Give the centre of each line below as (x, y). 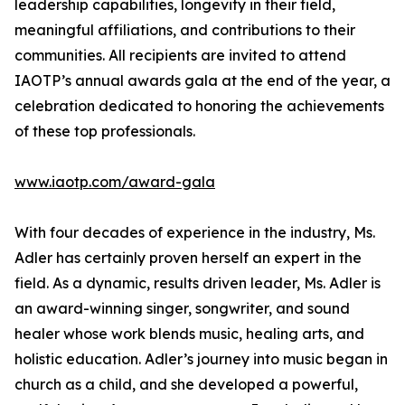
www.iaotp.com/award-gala (115, 182)
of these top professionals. (105, 132)
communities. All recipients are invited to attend (180, 56)
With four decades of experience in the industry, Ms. (195, 233)
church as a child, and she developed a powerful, (186, 385)
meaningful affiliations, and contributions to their (185, 30)
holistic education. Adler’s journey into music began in (201, 359)
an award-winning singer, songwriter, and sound (182, 309)
